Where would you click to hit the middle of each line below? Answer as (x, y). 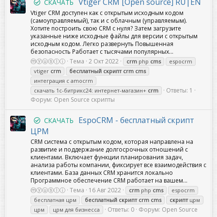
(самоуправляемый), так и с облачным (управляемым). (109, 21)
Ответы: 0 (121, 210)
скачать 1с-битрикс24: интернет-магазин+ (91, 91)
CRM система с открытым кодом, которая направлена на (112, 142)
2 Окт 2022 (104, 62)
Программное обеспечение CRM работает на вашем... (109, 181)
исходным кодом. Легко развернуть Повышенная (102, 44)
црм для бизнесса (76, 210)
